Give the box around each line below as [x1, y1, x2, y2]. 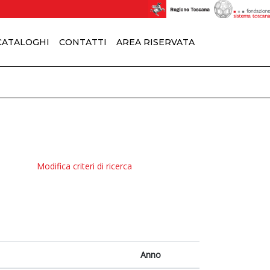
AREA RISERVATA [116, 36, 195, 48]
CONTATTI [59, 36, 107, 48]
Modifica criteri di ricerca [37, 160, 132, 172]
